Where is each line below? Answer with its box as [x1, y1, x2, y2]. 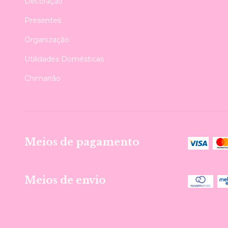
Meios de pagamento [24, 136, 139, 148]
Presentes [24, 16, 61, 25]
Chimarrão [24, 74, 61, 83]
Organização [24, 35, 69, 44]
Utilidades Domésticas [24, 54, 104, 64]
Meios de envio [24, 174, 106, 186]
